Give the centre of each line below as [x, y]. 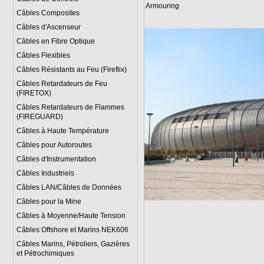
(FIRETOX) [34, 93]
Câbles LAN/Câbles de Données [69, 187]
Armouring [162, 6]
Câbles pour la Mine [49, 202]
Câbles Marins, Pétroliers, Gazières [73, 244]
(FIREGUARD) [39, 117]
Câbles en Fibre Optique [55, 41]
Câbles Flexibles [43, 55]
